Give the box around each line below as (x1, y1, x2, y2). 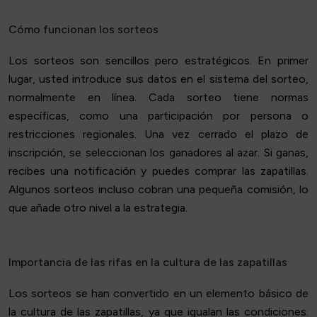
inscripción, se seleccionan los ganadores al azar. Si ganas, (8, 146, 309, 160)
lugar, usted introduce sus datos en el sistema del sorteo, (8, 72, 309, 86)
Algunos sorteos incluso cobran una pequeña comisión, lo (8, 183, 309, 197)
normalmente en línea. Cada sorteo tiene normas (8, 91, 309, 105)
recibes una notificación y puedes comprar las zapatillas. (8, 164, 309, 178)
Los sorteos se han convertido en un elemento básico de (8, 287, 309, 301)
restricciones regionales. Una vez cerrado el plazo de (8, 127, 309, 142)
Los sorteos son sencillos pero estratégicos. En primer (8, 54, 309, 68)
